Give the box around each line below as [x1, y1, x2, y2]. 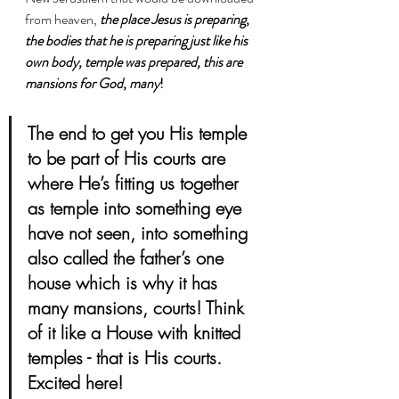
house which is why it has [28, 270, 223, 295]
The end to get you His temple [28, 120, 252, 145]
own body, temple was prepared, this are [25, 51, 245, 72]
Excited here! [28, 370, 123, 395]
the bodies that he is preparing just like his [25, 29, 250, 51]
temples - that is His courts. [28, 345, 227, 370]
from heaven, [25, 8, 100, 29]
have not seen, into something [28, 220, 253, 245]
